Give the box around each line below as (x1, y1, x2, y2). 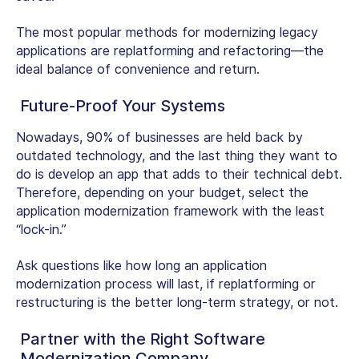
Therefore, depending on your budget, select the (16, 185, 309, 201)
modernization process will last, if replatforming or (16, 276, 316, 292)
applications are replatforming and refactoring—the (16, 43, 324, 59)
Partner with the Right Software (20, 329, 265, 349)
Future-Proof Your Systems (20, 96, 225, 116)
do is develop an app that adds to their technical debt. (16, 167, 342, 183)
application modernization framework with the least (16, 204, 325, 220)
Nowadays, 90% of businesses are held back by (16, 130, 303, 146)
